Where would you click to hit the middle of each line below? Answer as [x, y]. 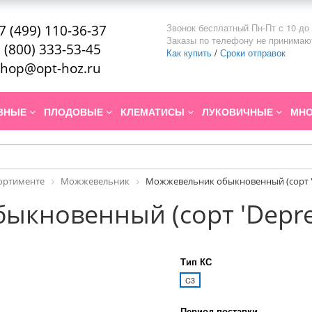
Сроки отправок [253, 53]
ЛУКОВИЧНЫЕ [239, 112]
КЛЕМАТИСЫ [154, 112]
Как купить [189, 53]
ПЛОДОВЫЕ [75, 112]
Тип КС [196, 262]
